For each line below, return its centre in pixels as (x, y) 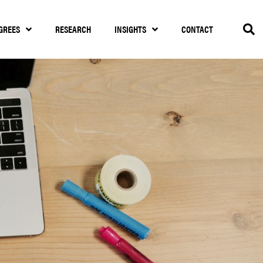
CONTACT (197, 29)
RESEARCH (73, 29)
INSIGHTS (130, 29)
